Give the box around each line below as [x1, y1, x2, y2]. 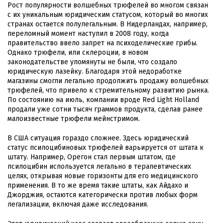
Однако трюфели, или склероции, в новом [7, 48, 148, 57]
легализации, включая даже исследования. [7, 200, 148, 209]
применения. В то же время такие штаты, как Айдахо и [7, 181, 188, 190]
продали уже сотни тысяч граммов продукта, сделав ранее [7, 105, 203, 114]
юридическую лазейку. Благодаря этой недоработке [7, 67, 182, 76]
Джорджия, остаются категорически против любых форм [7, 191, 198, 200]
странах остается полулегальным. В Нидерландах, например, [7, 20, 208, 29]
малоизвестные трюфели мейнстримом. [7, 114, 140, 123]
